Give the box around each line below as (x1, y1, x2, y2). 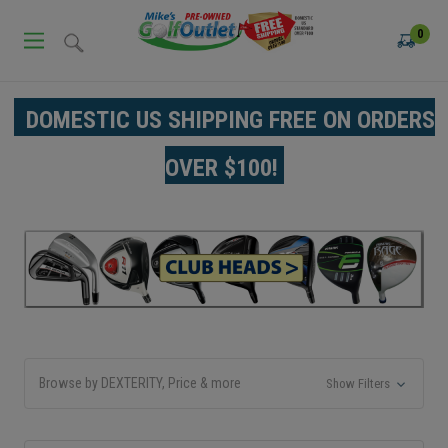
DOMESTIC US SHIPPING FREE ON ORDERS (13, 105, 435, 134)
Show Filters (325, 375, 393, 391)
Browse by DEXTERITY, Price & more (39, 374, 241, 391)
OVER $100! (164, 153, 284, 182)
